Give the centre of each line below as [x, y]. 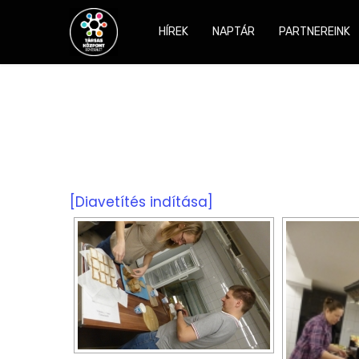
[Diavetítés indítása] [141, 202]
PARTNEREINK [315, 32]
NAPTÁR [234, 32]
